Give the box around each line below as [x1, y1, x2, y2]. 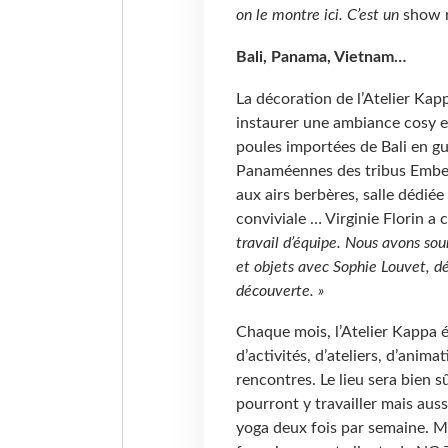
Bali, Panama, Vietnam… [235, 48, 406, 65]
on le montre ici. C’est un [235, 6, 403, 23]
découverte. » [235, 282, 324, 299]
